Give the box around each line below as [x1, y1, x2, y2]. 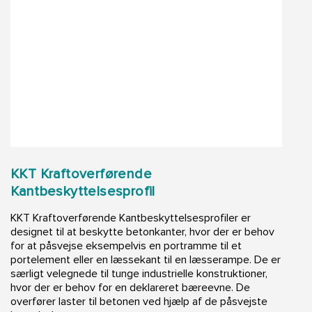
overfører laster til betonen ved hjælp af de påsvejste [10, 295, 267, 309]
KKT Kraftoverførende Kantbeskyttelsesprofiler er [10, 211, 251, 226]
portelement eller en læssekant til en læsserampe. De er [10, 253, 281, 267]
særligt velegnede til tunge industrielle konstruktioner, [10, 267, 267, 281]
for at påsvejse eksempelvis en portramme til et [10, 239, 242, 253]
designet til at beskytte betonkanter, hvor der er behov [10, 225, 274, 240]
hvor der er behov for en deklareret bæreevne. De [10, 281, 250, 295]
